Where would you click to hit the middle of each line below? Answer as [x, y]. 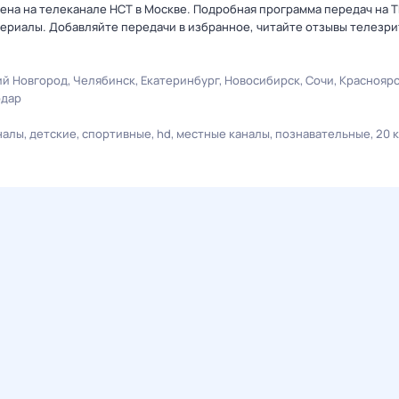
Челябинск [104, 80]
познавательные [323, 134]
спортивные [117, 134]
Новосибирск [262, 80]
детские [53, 134]
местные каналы [223, 134]
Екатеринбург [180, 80]
